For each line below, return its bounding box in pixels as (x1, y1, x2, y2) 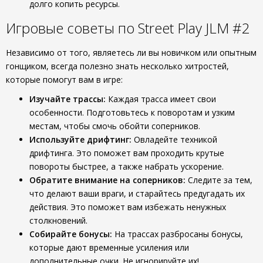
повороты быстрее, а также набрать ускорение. (29, 161, 224, 172)
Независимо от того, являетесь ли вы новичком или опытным (6, 47, 257, 58)
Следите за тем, (186, 174, 252, 186)
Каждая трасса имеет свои (106, 93, 216, 104)
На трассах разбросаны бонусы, (112, 228, 243, 240)
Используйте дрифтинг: (29, 134, 131, 145)
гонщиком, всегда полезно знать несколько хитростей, (6, 60, 229, 72)
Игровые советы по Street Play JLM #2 (6, 18, 250, 38)
